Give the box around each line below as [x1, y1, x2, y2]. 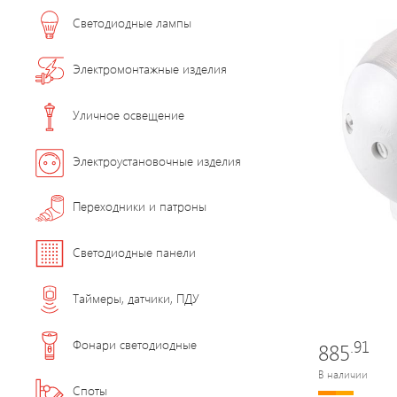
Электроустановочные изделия [73, 152, 241, 170]
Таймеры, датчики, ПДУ [73, 289, 199, 307]
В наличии [317, 366, 368, 381]
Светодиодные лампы [73, 14, 191, 32]
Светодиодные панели [73, 243, 196, 261]
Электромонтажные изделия [73, 60, 227, 78]
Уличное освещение [73, 106, 184, 124]
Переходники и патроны [73, 198, 206, 215]
